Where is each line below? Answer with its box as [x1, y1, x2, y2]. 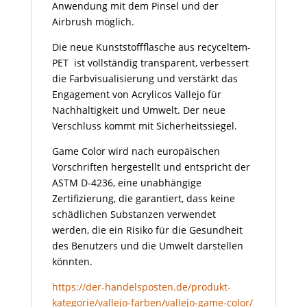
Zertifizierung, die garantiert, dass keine [51, 192, 235, 206]
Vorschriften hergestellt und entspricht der [51, 160, 250, 174]
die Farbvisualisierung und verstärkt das [51, 72, 238, 86]
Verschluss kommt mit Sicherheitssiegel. [51, 119, 237, 133]
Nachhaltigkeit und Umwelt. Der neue [51, 103, 225, 117]
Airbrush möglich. [51, 15, 134, 29]
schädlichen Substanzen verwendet [51, 208, 216, 221]
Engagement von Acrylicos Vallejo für [51, 88, 221, 101]
